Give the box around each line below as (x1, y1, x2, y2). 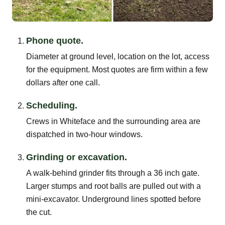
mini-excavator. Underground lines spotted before (26, 194, 201, 203)
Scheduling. (26, 100, 77, 110)
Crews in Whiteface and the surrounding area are (26, 117, 200, 126)
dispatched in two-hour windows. (26, 130, 143, 139)
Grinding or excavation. (26, 152, 127, 162)
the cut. (26, 207, 52, 216)
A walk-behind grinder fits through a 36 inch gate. (26, 168, 199, 177)
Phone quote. (26, 35, 83, 46)
